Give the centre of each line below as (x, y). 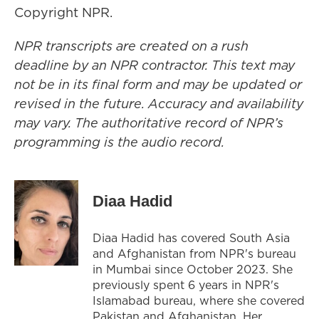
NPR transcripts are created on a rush (131, 46)
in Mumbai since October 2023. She (193, 269)
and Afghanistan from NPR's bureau (194, 253)
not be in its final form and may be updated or (158, 84)
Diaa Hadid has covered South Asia (191, 238)
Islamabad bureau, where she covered (199, 300)
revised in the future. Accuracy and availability (159, 104)
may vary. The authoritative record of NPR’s (149, 123)
